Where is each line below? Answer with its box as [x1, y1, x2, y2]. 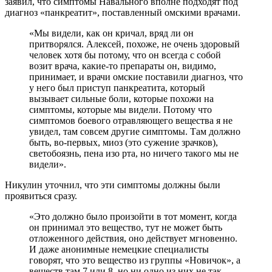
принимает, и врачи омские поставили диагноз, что [29, 71, 243, 82]
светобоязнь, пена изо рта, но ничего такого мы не [29, 148, 239, 158]
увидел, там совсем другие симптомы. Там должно [29, 126, 240, 137]
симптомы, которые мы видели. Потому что [29, 104, 212, 115]
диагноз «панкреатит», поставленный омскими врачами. [5, 7, 240, 18]
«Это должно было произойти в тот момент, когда [29, 211, 237, 222]
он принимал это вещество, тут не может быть [29, 222, 222, 233]
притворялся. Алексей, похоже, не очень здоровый [29, 38, 240, 49]
